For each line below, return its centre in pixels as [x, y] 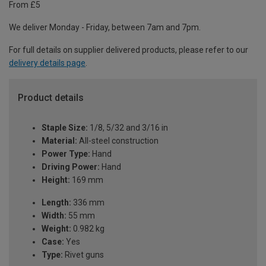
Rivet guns [83, 254]
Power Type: [66, 153]
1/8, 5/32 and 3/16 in [128, 127]
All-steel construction [118, 140]
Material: [59, 140]
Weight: [56, 228]
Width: [54, 215]
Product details [51, 98]
